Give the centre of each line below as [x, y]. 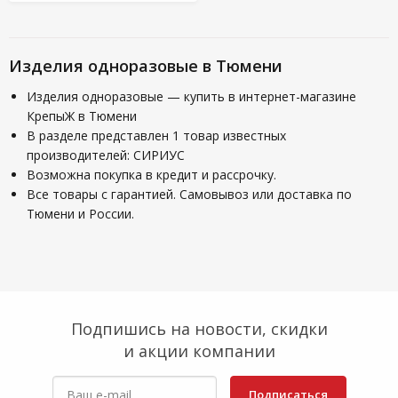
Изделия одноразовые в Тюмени [146, 66]
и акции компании [199, 351]
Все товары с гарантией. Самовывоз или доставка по [189, 194]
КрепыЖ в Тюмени [82, 116]
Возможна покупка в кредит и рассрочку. [151, 175]
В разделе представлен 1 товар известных [156, 135]
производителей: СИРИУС [106, 155]
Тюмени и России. [80, 214]
